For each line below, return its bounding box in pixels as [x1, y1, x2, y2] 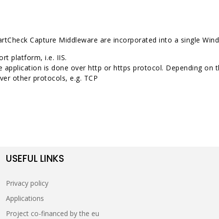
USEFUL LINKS [6, 152, 65, 165]
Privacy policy [6, 178, 49, 188]
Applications [6, 193, 44, 203]
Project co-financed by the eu [6, 208, 100, 218]
